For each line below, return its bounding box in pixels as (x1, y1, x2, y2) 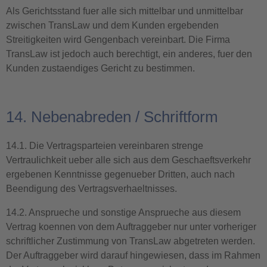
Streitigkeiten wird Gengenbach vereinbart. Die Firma (6, 35, 230, 45)
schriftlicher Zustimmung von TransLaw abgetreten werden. (6, 236, 255, 246)
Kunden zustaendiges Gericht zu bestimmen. (6, 63, 195, 73)
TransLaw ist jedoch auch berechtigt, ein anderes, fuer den (6, 49, 252, 59)
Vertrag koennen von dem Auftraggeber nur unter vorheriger (6, 222, 256, 232)
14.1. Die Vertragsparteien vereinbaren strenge (6, 141, 203, 151)
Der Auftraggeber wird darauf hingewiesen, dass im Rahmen (6, 250, 260, 260)
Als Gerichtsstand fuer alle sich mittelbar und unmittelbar (6, 6, 243, 16)
